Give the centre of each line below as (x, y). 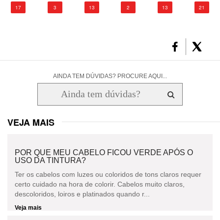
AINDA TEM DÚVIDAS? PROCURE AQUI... (110, 76)
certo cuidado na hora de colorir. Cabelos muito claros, (100, 184)
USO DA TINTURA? (50, 161)
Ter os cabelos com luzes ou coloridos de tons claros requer (108, 175)
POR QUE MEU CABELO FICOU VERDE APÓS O (104, 153)
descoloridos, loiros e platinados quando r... (82, 194)
